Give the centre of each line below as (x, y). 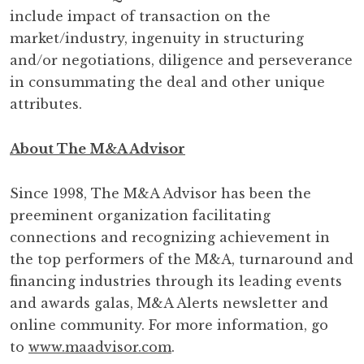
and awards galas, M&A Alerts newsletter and (169, 303)
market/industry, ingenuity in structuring (157, 38)
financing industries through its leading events (176, 281)
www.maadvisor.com (100, 347)
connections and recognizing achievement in (170, 237)
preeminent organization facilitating (140, 215)
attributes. (46, 104)
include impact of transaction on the (140, 16)
